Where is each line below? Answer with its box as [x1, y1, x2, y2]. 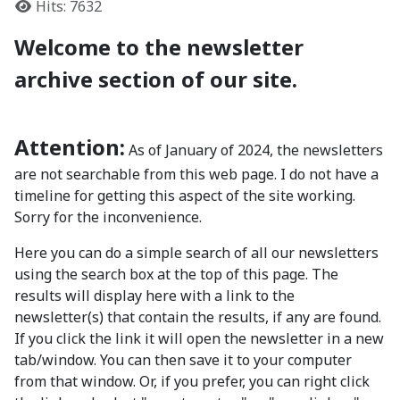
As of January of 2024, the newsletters [125, 140, 383, 161]
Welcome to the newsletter [14, 32, 304, 62]
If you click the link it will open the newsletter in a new [14, 329, 384, 349]
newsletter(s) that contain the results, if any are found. [14, 307, 381, 328]
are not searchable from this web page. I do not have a [14, 164, 379, 185]
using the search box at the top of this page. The [14, 264, 338, 285]
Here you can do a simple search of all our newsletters [14, 243, 379, 263]
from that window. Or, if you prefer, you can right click [14, 371, 370, 392]
